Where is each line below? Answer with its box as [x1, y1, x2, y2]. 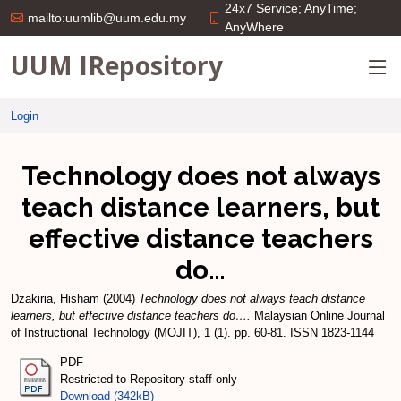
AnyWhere [225, 20, 284, 34]
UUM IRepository [11, 47, 223, 82]
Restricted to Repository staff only [60, 371, 237, 386]
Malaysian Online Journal [251, 309, 385, 322]
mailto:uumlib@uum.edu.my [28, 11, 186, 25]
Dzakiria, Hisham [11, 292, 99, 305]
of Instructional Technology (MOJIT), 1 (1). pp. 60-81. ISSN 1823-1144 [11, 326, 374, 339]
